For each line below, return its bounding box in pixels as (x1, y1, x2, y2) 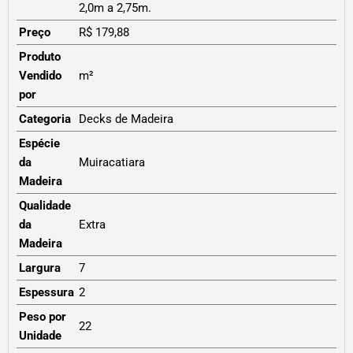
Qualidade (19, 199, 71, 214)
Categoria (19, 112, 71, 127)
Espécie (19, 136, 60, 151)
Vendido (19, 69, 61, 84)
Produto (19, 50, 61, 65)
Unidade (19, 329, 61, 344)
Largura (19, 261, 61, 276)
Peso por (19, 310, 66, 325)
